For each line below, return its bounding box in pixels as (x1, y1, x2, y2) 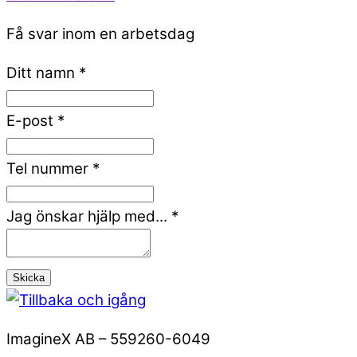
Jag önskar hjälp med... (6, 206, 171, 226)
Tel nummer (6, 159, 92, 178)
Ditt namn (6, 63, 79, 82)
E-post (6, 111, 57, 130)
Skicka (13, 271, 45, 284)
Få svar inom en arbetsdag (6, 25, 194, 44)
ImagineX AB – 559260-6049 (6, 329, 210, 348)
